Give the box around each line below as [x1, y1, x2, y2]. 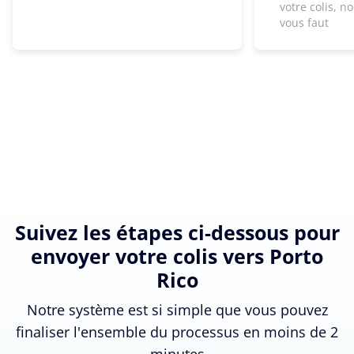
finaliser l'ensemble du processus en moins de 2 [16, 322, 338, 341]
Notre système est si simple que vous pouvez [26, 299, 328, 319]
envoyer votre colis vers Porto [31, 242, 323, 269]
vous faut [280, 14, 329, 30]
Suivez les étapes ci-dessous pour [14, 218, 340, 246]
